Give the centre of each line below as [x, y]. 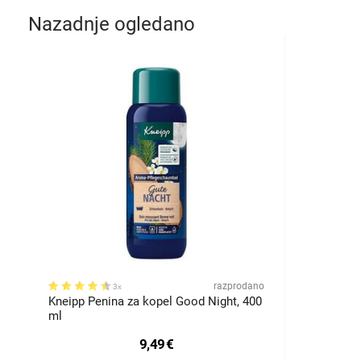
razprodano [239, 286]
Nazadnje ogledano [112, 24]
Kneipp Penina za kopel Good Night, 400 [155, 301]
